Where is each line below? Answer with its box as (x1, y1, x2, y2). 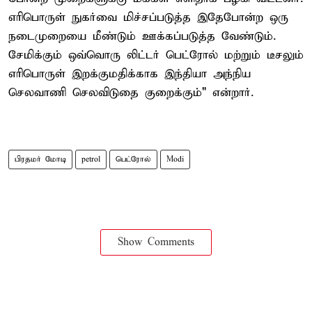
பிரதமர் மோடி (15, 154, 66, 164)
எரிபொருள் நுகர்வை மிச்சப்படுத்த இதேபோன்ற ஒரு (8, 10, 288, 25)
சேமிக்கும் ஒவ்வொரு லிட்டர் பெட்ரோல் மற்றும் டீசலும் (8, 47, 304, 63)
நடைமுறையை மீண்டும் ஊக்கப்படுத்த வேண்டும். (8, 29, 276, 44)
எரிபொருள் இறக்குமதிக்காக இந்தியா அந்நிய (8, 66, 251, 81)
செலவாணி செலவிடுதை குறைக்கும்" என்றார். (8, 85, 253, 100)
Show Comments (118, 235, 194, 249)
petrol (81, 154, 100, 164)
